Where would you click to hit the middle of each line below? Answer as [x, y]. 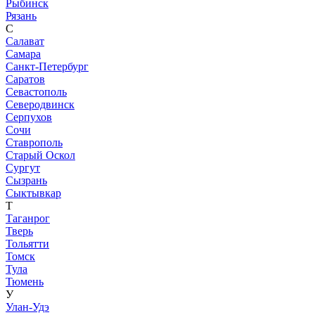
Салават [25, 41]
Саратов [25, 79]
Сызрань [26, 180]
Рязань [21, 15]
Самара [23, 53]
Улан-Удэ [27, 307]
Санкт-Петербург [47, 66]
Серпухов [29, 117]
